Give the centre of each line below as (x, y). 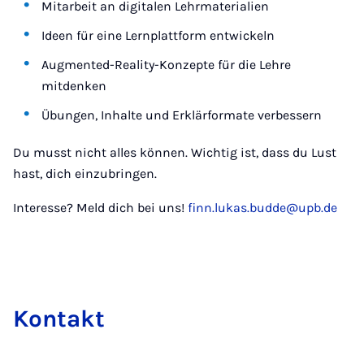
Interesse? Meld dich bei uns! (100, 208)
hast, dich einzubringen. (85, 174)
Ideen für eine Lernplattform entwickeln (158, 36)
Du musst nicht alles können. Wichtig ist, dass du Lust (175, 153)
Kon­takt (59, 319)
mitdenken (74, 86)
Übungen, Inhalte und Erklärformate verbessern (182, 115)
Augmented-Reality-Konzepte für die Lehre (167, 65)
